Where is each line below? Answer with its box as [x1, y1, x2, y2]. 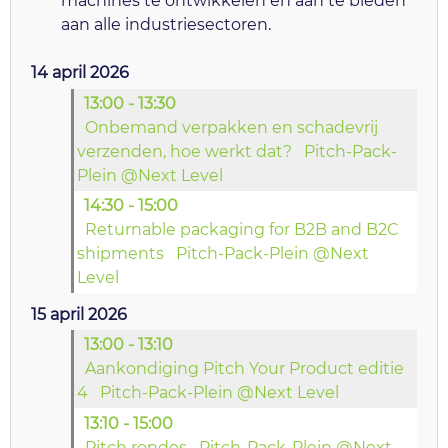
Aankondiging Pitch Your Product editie [85, 359, 405, 379]
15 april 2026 [31, 304, 127, 324]
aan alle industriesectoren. [61, 15, 271, 35]
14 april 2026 [31, 63, 129, 83]
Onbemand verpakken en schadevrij [85, 117, 379, 137]
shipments [77, 244, 165, 264]
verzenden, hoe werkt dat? [77, 141, 293, 161]
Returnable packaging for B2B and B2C [85, 220, 400, 240]
